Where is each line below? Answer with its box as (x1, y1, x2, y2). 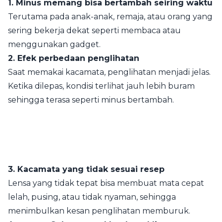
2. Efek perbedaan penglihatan (8, 54, 139, 63)
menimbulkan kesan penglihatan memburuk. (8, 206, 190, 216)
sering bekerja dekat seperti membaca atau (8, 26, 181, 35)
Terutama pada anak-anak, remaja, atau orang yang (8, 12, 213, 21)
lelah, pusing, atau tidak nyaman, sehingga (8, 192, 176, 202)
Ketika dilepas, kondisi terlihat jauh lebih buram (8, 81, 195, 91)
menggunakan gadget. (8, 40, 101, 49)
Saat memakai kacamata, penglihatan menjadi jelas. (8, 67, 211, 77)
